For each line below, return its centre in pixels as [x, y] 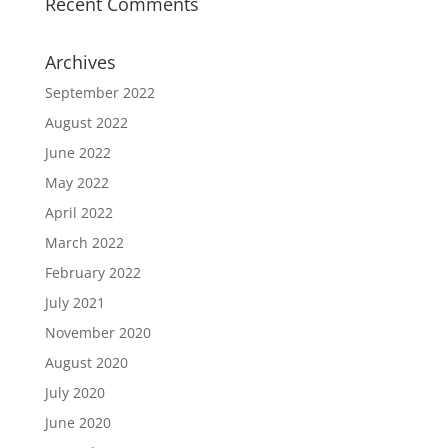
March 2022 [84, 243]
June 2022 [77, 153]
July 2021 [74, 303]
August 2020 [86, 363]
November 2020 [97, 333]
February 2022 [92, 273]
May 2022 [76, 183]
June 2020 [77, 423]
